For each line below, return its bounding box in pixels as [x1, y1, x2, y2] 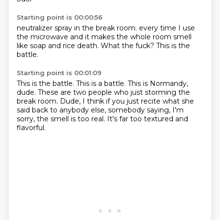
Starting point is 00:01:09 [16, 69, 102, 77]
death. [77, 41, 101, 50]
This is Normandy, [127, 79, 188, 88]
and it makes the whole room [70, 32, 173, 41]
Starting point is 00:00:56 [16, 13, 103, 21]
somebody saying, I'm [108, 106, 184, 114]
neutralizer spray [16, 24, 74, 32]
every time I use [138, 24, 195, 32]
